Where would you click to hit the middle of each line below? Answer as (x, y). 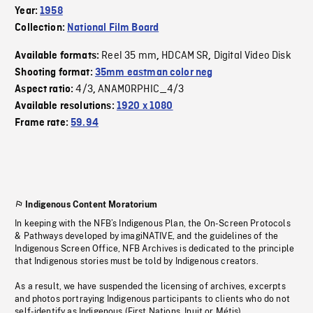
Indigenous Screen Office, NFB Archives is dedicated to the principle (155, 249)
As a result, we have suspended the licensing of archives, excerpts (150, 287)
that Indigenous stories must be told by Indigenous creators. (137, 262)
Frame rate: (43, 123)
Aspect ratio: (45, 90)
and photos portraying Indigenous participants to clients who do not (152, 299)
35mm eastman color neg (154, 73)
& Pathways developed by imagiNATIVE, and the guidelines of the (147, 236)
